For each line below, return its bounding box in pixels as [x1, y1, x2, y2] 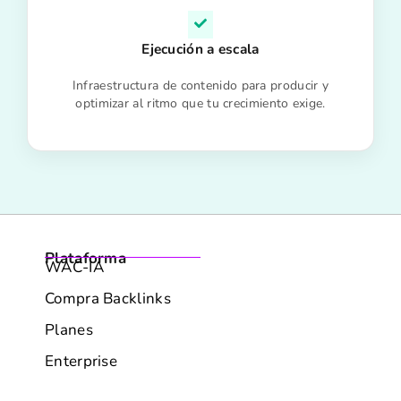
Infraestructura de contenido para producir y [72, 77, 329, 94]
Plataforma [45, 248, 126, 269]
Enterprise [45, 351, 117, 371]
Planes [45, 320, 93, 340]
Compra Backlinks [45, 288, 171, 309]
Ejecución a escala [141, 39, 260, 58]
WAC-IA [45, 257, 104, 277]
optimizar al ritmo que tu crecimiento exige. [75, 95, 326, 112]
